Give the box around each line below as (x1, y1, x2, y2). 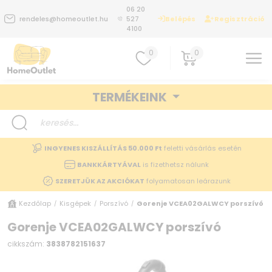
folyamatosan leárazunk (144, 175, 231, 186)
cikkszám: (7, 238, 46, 249)
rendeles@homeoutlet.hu (19, 14, 108, 24)
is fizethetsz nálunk (140, 159, 209, 169)
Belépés (165, 13, 196, 24)
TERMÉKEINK (92, 88, 169, 106)
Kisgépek (59, 198, 91, 208)
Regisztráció (214, 13, 265, 24)
